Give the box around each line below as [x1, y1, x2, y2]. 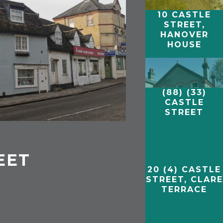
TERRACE [161, 185, 208, 195]
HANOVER [160, 29, 209, 39]
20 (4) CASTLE [147, 165, 222, 175]
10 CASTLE [157, 9, 212, 19]
